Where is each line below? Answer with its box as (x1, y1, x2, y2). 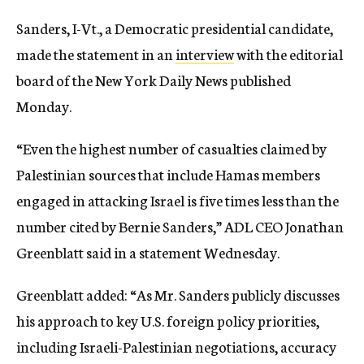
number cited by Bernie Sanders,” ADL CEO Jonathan (16, 215, 344, 236)
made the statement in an (16, 43, 175, 64)
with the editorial (234, 43, 343, 64)
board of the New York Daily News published (16, 69, 291, 90)
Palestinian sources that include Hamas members (16, 163, 320, 184)
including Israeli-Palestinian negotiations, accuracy (16, 336, 336, 357)
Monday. (16, 95, 71, 116)
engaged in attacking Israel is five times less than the (16, 189, 339, 210)
